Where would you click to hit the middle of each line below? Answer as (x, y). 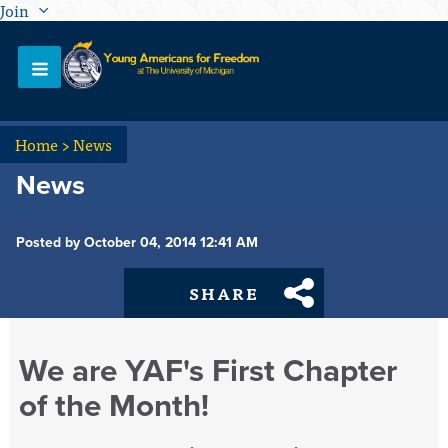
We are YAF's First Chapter (208, 371)
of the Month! (114, 406)
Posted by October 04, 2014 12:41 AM (137, 242)
